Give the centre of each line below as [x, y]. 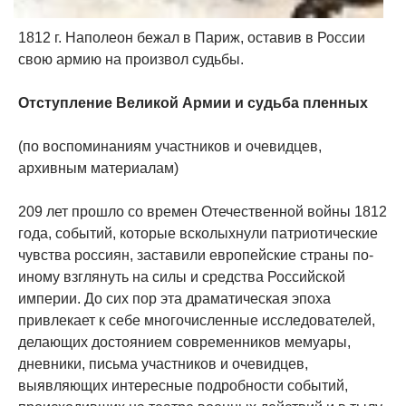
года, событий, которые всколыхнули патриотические [198, 234]
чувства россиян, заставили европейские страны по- [196, 256]
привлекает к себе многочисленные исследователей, [197, 321]
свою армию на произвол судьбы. [131, 60]
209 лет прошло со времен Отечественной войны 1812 [203, 212]
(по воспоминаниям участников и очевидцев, [170, 147]
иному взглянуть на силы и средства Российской [182, 277]
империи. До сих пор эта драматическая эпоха [174, 299]
